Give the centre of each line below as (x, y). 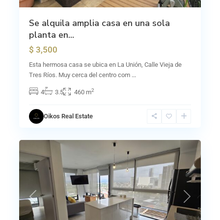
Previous (44, 201)
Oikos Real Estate (68, 116)
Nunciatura (44, 130)
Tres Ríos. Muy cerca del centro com (80, 75)
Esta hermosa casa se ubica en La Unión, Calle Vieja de (105, 65)
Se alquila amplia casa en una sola (99, 23)
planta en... (52, 35)
